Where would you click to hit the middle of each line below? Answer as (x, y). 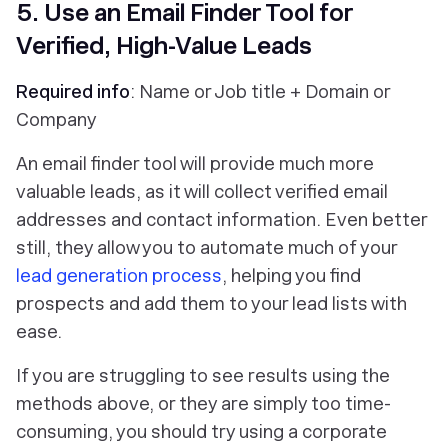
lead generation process (119, 275)
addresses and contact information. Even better (221, 219)
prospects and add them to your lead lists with (211, 303)
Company (56, 119)
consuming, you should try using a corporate (201, 431)
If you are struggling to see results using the (203, 375)
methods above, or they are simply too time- (203, 403)
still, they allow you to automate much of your (206, 247)
